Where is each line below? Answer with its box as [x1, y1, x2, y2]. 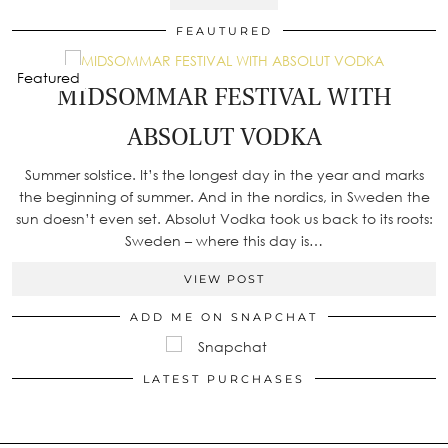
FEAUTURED [175, 23, 273, 38]
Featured [17, 68, 80, 86]
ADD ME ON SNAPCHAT [130, 309, 318, 324]
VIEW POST [183, 271, 265, 286]
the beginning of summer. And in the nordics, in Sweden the [18, 187, 430, 205]
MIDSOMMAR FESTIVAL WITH [56, 80, 392, 113]
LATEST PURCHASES [143, 371, 305, 386]
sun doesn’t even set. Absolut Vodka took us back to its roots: [15, 209, 433, 227]
